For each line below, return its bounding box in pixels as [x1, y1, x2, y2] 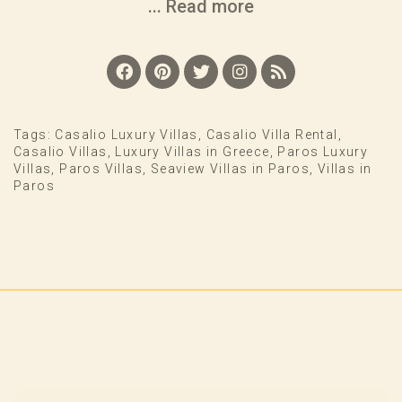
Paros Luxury [277, 144, 369, 159]
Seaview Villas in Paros [150, 161, 310, 176]
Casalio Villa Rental [205, 127, 338, 142]
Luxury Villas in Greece [115, 144, 270, 159]
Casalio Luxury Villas [55, 127, 198, 142]
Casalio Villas [13, 144, 108, 159]
